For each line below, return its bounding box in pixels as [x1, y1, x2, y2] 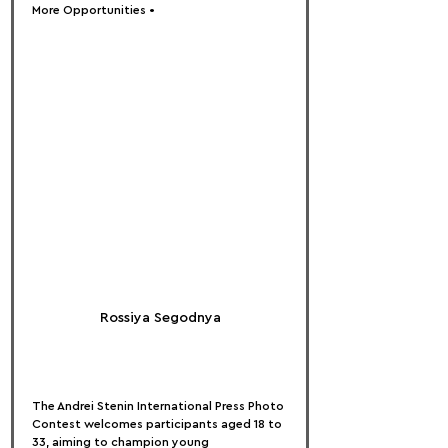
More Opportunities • [32, 4, 155, 16]
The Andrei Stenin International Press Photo [32, 400, 287, 412]
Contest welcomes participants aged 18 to [32, 418, 285, 430]
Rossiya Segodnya [99, 311, 221, 325]
